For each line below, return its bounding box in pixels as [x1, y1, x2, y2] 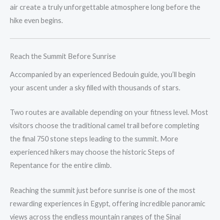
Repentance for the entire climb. [10, 161, 111, 170]
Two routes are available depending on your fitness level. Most [10, 108, 208, 117]
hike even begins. [10, 16, 63, 25]
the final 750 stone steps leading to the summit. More [10, 135, 178, 143]
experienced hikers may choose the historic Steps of [10, 148, 175, 157]
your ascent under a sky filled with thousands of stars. [10, 83, 180, 92]
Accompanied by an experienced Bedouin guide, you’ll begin [10, 70, 195, 79]
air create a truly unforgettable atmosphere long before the [10, 2, 200, 11]
